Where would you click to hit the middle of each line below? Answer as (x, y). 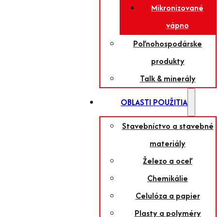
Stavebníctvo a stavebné (168, 126)
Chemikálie (168, 178)
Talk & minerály (168, 78)
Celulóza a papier (168, 196)
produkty (168, 61)
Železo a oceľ (168, 161)
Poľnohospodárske (168, 44)
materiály (168, 143)
